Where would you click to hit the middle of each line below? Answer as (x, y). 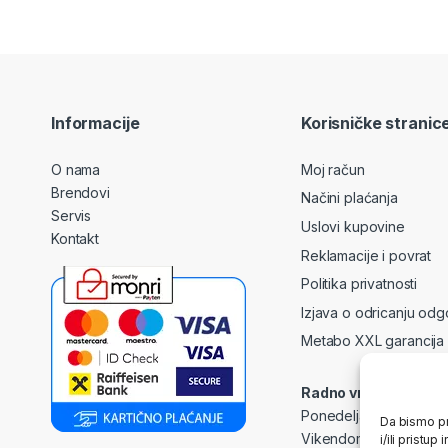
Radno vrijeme (352, 392)
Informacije (95, 123)
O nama (76, 169)
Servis (71, 215)
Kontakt (75, 238)
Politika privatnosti (359, 284)
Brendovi (80, 192)
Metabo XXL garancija (373, 341)
